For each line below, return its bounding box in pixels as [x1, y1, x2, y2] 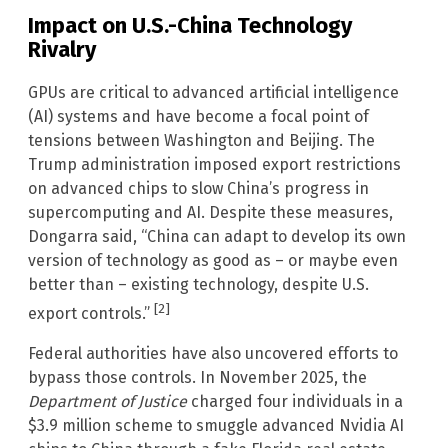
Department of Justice [28, 391, 187, 411]
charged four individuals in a [187, 391, 403, 411]
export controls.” [28, 303, 154, 323]
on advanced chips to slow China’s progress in [28, 178, 369, 198]
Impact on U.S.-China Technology [28, 12, 352, 40]
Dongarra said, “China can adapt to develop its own [28, 226, 406, 246]
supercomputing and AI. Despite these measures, [28, 202, 393, 222]
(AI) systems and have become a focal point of [28, 106, 369, 126]
